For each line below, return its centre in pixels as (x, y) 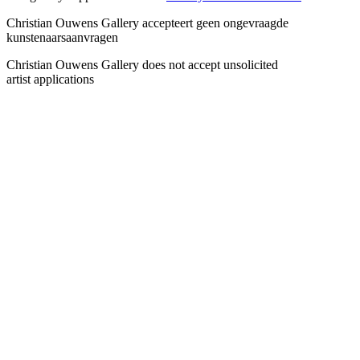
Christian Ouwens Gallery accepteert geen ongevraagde (147, 22)
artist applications (50, 79)
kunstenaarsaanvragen (62, 37)
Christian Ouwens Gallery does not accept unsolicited (142, 64)
